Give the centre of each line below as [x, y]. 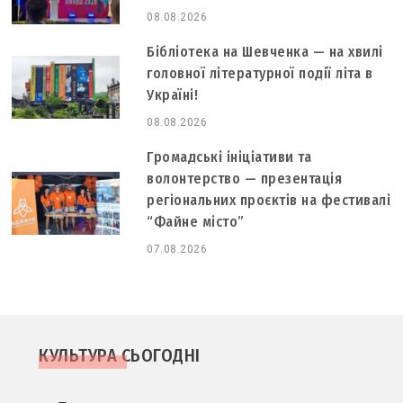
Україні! [173, 94]
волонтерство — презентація [245, 178]
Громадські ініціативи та [229, 157]
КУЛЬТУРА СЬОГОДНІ [120, 355]
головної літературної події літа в [260, 73]
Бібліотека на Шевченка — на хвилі [265, 51]
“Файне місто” [196, 221]
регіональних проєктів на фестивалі [269, 200]
